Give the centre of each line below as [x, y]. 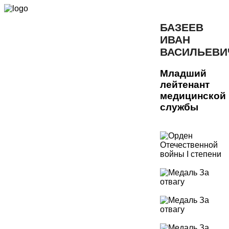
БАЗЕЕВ [182, 27]
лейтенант [185, 84]
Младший [183, 73]
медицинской [193, 96]
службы [179, 107]
